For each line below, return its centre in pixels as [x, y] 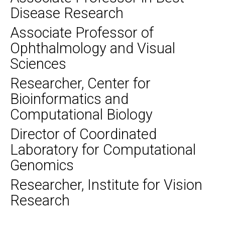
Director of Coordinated [83, 134]
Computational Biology [81, 115]
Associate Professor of [82, 33]
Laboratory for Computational [103, 150]
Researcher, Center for [80, 84]
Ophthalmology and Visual [93, 48]
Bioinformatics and [69, 99]
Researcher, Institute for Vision [106, 185]
